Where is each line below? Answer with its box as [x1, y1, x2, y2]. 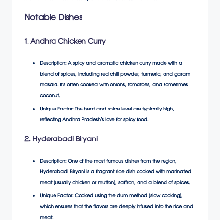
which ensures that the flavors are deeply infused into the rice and [40, 202, 193, 212]
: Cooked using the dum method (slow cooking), [72, 192, 183, 201]
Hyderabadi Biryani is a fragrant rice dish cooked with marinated [40, 167, 191, 177]
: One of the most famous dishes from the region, [65, 157, 177, 166]
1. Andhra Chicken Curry [24, 35, 106, 50]
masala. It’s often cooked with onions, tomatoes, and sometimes [40, 81, 188, 90]
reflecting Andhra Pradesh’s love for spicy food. [40, 115, 148, 125]
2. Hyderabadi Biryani [24, 133, 98, 147]
